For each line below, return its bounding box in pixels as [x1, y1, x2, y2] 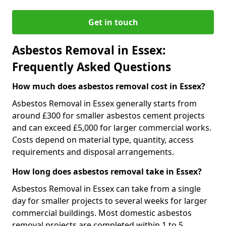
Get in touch [88, 17, 138, 28]
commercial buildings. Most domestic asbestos [12, 207, 192, 218]
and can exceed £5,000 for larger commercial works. [12, 122, 211, 133]
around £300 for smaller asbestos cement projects [12, 110, 205, 121]
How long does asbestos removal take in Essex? [12, 166, 202, 177]
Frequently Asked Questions [12, 59, 171, 75]
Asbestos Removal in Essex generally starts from [12, 98, 197, 109]
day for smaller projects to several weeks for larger [12, 195, 207, 206]
